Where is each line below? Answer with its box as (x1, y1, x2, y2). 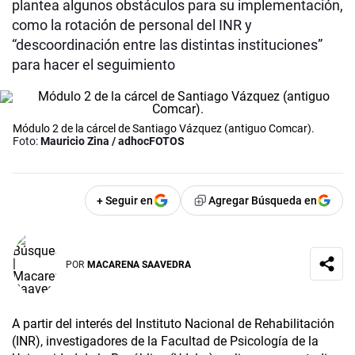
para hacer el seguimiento (12, 56, 175, 74)
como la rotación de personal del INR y (12, 17, 252, 34)
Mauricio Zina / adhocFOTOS (40, 135, 185, 148)
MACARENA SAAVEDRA (87, 258, 191, 270)
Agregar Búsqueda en (208, 194, 317, 208)
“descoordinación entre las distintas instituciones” (12, 36, 323, 54)
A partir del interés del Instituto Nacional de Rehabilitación (12, 316, 334, 332)
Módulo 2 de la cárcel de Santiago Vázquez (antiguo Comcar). (13, 122, 315, 136)
